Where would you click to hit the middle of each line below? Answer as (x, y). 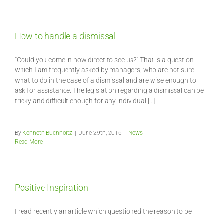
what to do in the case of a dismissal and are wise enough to (105, 80)
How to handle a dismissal (65, 36)
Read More (29, 142)
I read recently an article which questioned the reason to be (103, 211)
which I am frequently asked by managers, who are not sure (104, 70)
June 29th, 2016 (100, 133)
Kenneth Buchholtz (47, 133)
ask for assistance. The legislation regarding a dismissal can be (109, 90)
